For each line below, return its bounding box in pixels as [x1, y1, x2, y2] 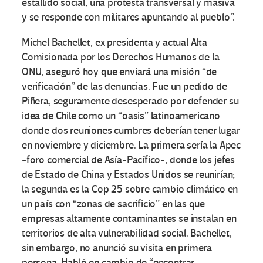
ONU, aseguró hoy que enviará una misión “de [22, 66, 217, 79]
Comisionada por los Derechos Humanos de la [22, 51, 220, 64]
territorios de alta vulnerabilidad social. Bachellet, [22, 227, 232, 240]
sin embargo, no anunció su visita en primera [22, 242, 213, 255]
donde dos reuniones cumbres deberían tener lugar [22, 124, 240, 137]
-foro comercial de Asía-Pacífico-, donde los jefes [22, 154, 235, 167]
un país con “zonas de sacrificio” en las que [22, 198, 205, 211]
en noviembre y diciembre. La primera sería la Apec [22, 139, 241, 152]
